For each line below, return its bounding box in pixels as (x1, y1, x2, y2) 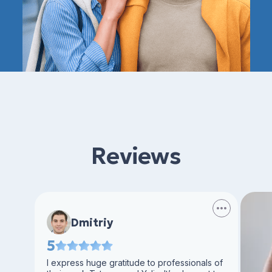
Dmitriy (70, 215, 113, 229)
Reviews (91, 141, 181, 170)
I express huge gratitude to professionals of (46, 257, 223, 268)
